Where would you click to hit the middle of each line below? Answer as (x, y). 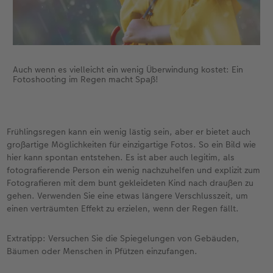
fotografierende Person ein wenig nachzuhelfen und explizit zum (134, 170)
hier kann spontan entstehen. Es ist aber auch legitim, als (121, 158)
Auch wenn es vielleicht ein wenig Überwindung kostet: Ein (128, 70)
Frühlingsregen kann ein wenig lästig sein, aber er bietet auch (129, 132)
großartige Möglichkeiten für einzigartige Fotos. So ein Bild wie (132, 145)
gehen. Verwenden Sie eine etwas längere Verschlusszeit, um (128, 196)
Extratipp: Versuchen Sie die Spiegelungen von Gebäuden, (123, 239)
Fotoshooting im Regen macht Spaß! (85, 80)
